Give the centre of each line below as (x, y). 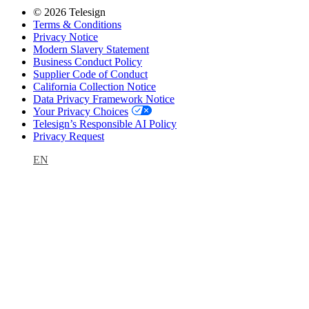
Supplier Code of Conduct (90, 74)
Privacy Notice (66, 37)
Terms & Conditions (77, 24)
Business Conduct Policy (88, 61)
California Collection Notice (94, 86)
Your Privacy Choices (81, 111)
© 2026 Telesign (69, 12)
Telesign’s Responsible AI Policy (105, 123)
